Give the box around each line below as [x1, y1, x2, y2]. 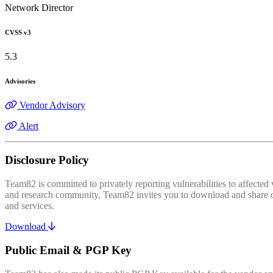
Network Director [5, 2, 73, 13]
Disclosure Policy [5, 154, 89, 167]
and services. [5, 200, 54, 211]
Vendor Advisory [19, 99, 85, 110]
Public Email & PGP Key [5, 243, 132, 257]
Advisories [5, 77, 35, 85]
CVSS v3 [5, 28, 31, 36]
